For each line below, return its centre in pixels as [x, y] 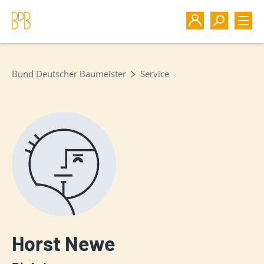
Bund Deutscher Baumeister [69, 74]
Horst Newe [64, 243]
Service [155, 74]
